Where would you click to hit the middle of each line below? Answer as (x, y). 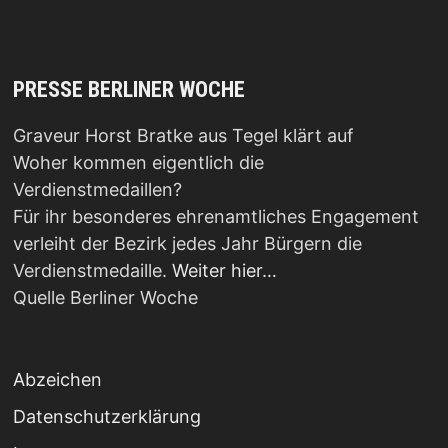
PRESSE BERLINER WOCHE (128, 90)
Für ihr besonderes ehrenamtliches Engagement (215, 217)
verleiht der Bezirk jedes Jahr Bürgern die (187, 244)
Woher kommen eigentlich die (138, 163)
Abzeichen (57, 380)
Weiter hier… (224, 271)
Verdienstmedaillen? (97, 190)
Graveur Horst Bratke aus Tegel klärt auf (183, 136)
